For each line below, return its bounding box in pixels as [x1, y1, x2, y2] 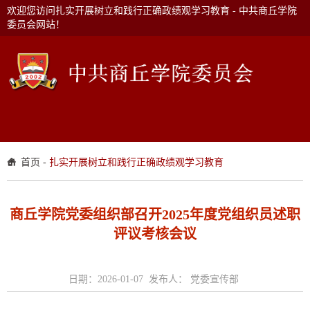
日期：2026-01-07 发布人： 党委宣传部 [69, 274, 241, 285]
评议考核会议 [113, 226, 197, 242]
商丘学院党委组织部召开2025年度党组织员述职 [10, 207, 300, 223]
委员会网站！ [7, 19, 65, 30]
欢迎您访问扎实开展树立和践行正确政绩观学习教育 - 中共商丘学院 [7, 6, 297, 16]
